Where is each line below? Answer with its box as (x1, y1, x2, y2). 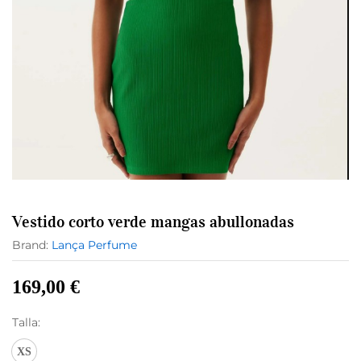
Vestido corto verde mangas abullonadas (12, 212, 294, 231)
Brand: (12, 238, 52, 252)
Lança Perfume (52, 238, 137, 252)
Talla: (12, 315, 40, 330)
